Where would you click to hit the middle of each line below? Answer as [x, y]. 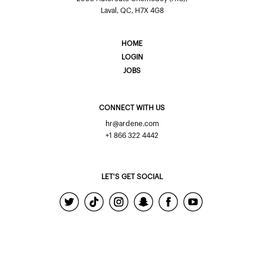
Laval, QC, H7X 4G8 [132, 10]
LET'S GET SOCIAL [132, 176]
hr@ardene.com [132, 123]
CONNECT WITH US [132, 108]
